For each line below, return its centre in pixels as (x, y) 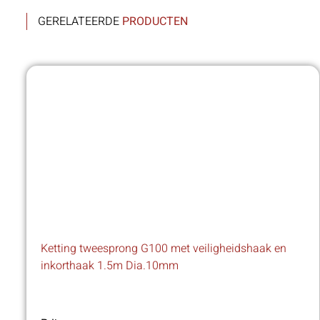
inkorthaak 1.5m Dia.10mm (110, 266)
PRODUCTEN (155, 22)
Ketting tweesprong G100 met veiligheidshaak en (164, 249)
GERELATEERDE (80, 22)
